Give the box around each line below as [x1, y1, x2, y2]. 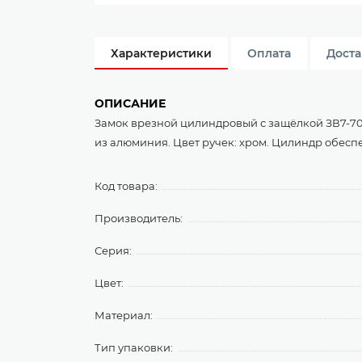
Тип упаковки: [95, 341, 173, 354]
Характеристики [111, 46, 212, 61]
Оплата [247, 46, 291, 61]
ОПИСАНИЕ [95, 96, 166, 111]
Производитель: [95, 212, 183, 225]
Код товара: [95, 179, 158, 192]
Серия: [95, 244, 132, 257]
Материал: [95, 309, 153, 322]
